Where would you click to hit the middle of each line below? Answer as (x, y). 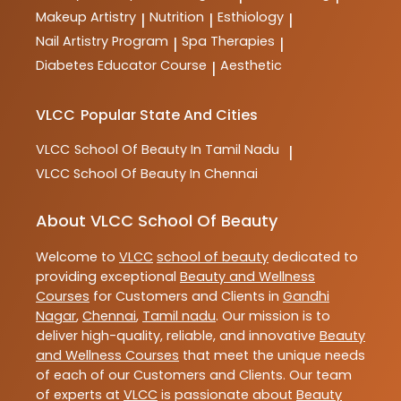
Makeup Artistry (86, 17)
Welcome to (77, 257)
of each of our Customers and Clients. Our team (194, 375)
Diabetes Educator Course (121, 65)
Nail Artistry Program (102, 41)
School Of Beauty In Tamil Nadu (177, 149)
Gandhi (306, 297)
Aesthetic (251, 65)
